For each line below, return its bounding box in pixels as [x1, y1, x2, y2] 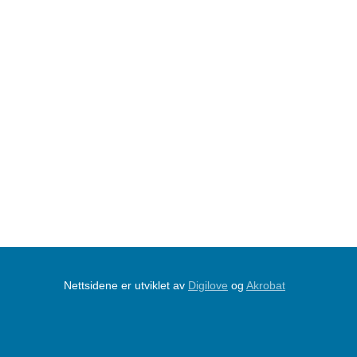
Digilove [188, 279, 228, 292]
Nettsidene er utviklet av [64, 279, 188, 292]
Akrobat [246, 279, 285, 292]
